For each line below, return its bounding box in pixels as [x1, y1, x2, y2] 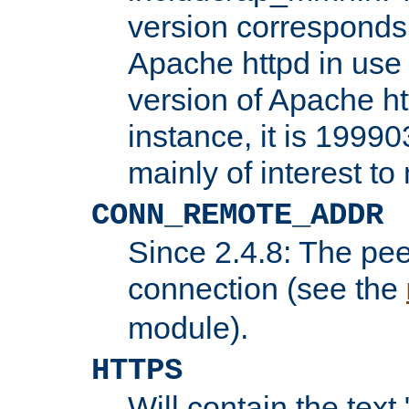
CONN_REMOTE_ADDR [91, 197, 383, 233]
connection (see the [128, 270, 406, 306]
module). [128, 309, 248, 345]
